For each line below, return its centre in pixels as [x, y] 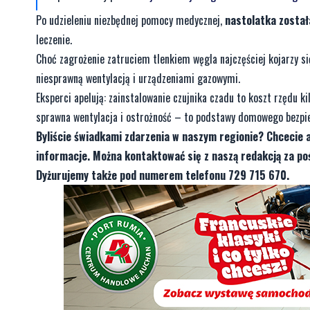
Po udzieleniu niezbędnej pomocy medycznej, [130, 20]
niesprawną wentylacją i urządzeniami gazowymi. [138, 78]
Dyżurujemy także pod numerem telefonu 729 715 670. [163, 175]
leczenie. [54, 39]
